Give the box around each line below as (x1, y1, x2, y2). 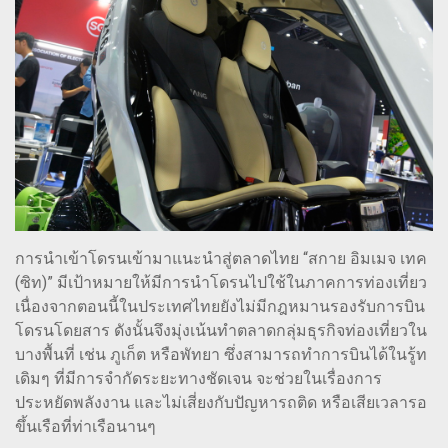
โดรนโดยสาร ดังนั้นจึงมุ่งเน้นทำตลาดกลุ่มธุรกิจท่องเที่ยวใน (15, 321, 427, 341)
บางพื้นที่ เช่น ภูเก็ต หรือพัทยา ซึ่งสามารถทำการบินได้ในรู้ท (15, 345, 427, 365)
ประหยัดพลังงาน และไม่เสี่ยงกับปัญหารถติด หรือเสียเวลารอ (15, 393, 427, 413)
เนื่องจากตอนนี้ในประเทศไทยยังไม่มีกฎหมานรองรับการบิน (15, 297, 425, 317)
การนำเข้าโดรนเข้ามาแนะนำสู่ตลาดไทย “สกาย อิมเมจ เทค (15, 249, 427, 269)
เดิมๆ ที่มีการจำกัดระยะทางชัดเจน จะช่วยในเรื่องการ (15, 369, 382, 389)
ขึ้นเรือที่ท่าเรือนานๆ (15, 417, 156, 437)
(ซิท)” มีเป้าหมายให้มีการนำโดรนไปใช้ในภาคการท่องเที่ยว (15, 273, 427, 293)
